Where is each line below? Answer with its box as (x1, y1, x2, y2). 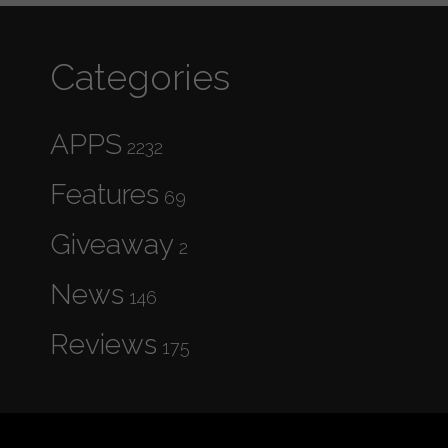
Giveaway (50, 228, 174, 261)
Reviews (50, 328, 157, 361)
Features (50, 178, 159, 211)
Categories (50, 56, 230, 98)
